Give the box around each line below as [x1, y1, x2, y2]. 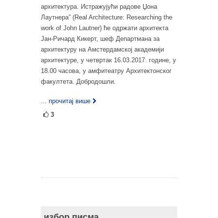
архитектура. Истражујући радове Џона [41, 3, 157, 11]
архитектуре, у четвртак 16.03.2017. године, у [41, 56, 176, 64]
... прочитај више [41, 97, 91, 105]
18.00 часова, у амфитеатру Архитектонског [41, 67, 172, 75]
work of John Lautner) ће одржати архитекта [41, 24, 168, 32]
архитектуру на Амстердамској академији [41, 46, 164, 54]
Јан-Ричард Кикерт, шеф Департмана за [41, 35, 160, 43]
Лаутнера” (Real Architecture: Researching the [41, 14, 172, 21]
